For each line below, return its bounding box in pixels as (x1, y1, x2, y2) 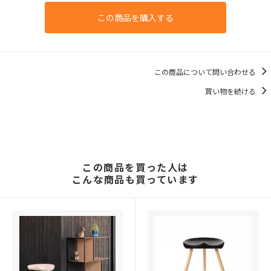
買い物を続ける (205, 85, 258, 96)
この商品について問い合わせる (154, 66, 258, 77)
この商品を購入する (97, 11, 174, 24)
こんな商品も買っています (71, 172, 200, 187)
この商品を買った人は (82, 160, 189, 175)
